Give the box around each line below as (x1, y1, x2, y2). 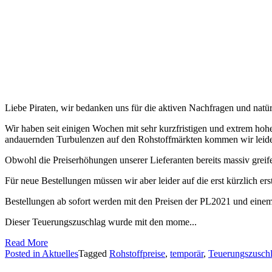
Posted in (5, 248, 42, 259)
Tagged (78, 248, 109, 259)
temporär (170, 248, 203, 259)
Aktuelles (42, 248, 78, 259)
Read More (5, 237, 48, 248)
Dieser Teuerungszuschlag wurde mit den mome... (5, 217, 197, 228)
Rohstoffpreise (109, 248, 165, 259)
